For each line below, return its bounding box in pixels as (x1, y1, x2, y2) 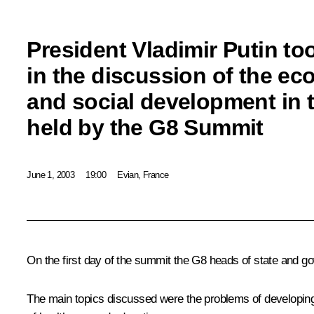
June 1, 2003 (27, 169, 75, 180)
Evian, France (117, 169, 169, 180)
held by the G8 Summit (27, 114, 264, 140)
